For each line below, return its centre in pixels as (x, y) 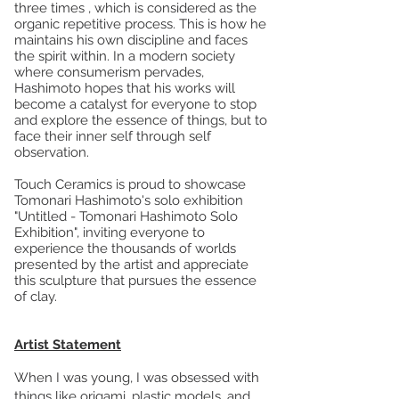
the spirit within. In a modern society (125, 56)
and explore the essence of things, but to (141, 120)
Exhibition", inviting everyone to (110, 232)
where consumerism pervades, (109, 72)
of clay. (36, 296)
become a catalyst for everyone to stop (135, 104)
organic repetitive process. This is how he (140, 24)
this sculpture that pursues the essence (135, 280)
